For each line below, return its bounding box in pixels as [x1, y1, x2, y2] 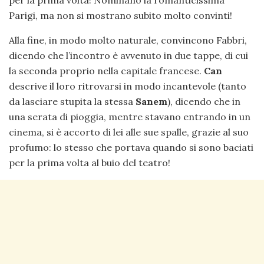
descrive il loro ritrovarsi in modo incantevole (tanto [9, 80, 246, 93]
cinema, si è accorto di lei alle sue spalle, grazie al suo [9, 126, 249, 138]
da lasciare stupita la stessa [9, 95, 136, 108]
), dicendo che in [167, 95, 240, 108]
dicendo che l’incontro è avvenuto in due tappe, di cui [9, 49, 248, 62]
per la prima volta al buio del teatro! [9, 157, 170, 169]
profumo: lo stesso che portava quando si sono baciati [9, 141, 253, 154]
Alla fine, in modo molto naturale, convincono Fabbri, [9, 34, 247, 47]
